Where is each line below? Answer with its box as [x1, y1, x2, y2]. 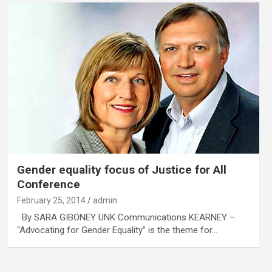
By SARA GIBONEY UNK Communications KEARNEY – [16, 211, 235, 223]
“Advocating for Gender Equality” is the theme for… [16, 224, 217, 236]
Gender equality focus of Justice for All [16, 162, 226, 177]
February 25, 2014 [16, 195, 86, 205]
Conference [16, 177, 80, 191]
